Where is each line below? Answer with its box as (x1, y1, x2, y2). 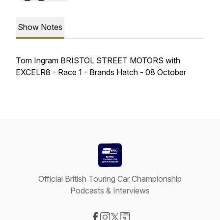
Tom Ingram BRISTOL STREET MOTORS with (16, 55, 180, 65)
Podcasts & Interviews (70, 186, 150, 195)
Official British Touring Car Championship (38, 174, 182, 184)
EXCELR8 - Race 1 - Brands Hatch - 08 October (16, 67, 190, 77)
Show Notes (18, 22, 62, 32)
